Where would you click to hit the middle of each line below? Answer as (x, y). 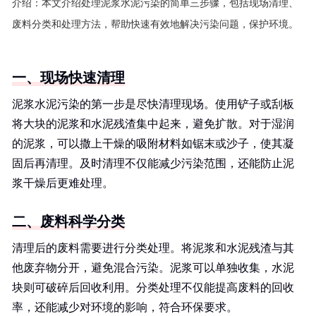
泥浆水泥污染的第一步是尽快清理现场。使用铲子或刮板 (153, 104)
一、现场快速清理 (68, 78)
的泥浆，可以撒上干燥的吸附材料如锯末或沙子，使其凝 (153, 144)
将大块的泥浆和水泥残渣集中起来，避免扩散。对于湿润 (153, 124)
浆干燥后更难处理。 (63, 183)
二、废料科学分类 (68, 221)
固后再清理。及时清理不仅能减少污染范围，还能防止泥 (153, 163)
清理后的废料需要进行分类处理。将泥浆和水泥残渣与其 (153, 248)
